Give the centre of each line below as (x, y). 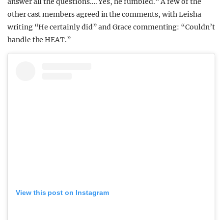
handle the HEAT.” (40, 40)
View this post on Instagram (62, 193)
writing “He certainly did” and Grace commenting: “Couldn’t (111, 27)
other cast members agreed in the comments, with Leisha (104, 14)
